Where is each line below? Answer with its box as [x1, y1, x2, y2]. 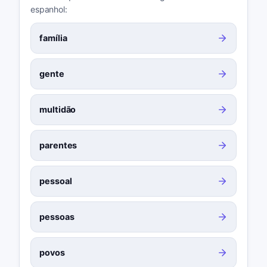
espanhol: [30, 4, 67, 15]
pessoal [39, 176, 72, 187]
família [39, 33, 67, 44]
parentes [39, 140, 77, 151]
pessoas [39, 212, 74, 222]
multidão [39, 104, 76, 115]
